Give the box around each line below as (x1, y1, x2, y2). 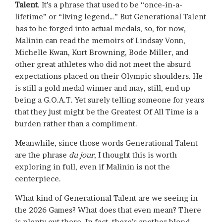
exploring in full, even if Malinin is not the (15, 162, 170, 172)
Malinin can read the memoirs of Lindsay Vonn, (15, 36, 185, 46)
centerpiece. (15, 174, 61, 184)
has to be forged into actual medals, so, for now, (15, 24, 186, 34)
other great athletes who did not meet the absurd (15, 59, 191, 69)
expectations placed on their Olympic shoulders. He (15, 71, 203, 81)
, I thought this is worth (94, 150, 177, 160)
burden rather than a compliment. (15, 119, 137, 129)
